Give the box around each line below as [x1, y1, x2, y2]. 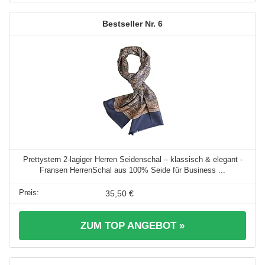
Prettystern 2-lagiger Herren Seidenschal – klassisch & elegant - [22, 154, 243, 164]
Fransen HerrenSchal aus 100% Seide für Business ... [40, 165, 225, 174]
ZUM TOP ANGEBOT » [80, 219, 185, 231]
